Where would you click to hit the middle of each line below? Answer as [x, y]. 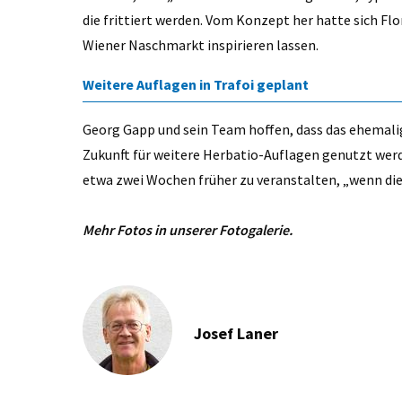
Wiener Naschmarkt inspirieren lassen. [201, 45]
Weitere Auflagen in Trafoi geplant [196, 85]
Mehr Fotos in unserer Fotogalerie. [188, 230]
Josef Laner [236, 334]
